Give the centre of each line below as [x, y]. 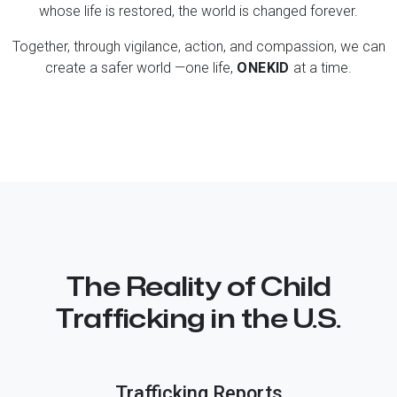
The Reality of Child [198, 286]
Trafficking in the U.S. [198, 318]
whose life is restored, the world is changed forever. [198, 11]
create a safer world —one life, [141, 68]
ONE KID [263, 68]
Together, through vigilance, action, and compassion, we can [198, 47]
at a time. [320, 68]
